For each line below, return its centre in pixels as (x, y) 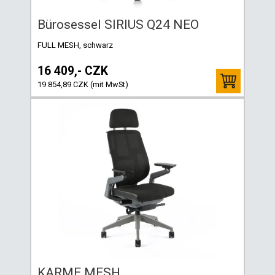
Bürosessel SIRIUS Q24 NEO (118, 24)
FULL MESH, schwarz (75, 45)
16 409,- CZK (73, 71)
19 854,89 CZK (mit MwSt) (83, 84)
